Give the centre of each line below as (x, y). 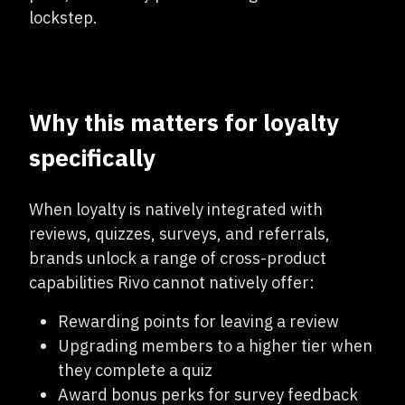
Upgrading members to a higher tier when (215, 346)
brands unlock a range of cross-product (178, 258)
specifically (92, 157)
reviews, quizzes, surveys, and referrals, (179, 234)
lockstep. (63, 18)
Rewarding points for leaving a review (198, 321)
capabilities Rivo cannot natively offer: (172, 283)
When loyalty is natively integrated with (176, 209)
